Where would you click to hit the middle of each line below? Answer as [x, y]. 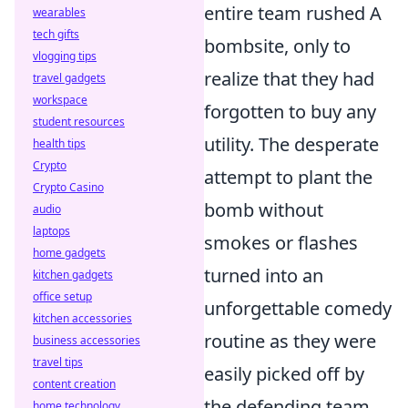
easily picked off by [284, 374]
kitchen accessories [82, 318]
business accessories [87, 340]
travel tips [58, 362]
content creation [74, 384]
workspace [60, 100]
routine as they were [290, 341]
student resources [79, 122]
